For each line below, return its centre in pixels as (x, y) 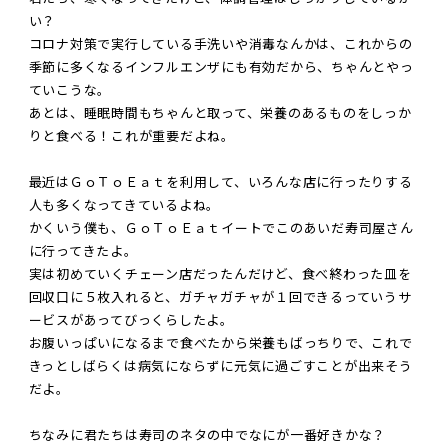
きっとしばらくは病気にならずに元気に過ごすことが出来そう (220, 366)
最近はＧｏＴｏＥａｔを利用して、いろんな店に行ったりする (220, 182)
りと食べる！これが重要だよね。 (131, 136)
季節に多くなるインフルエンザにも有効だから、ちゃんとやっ (221, 67)
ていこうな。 (70, 90)
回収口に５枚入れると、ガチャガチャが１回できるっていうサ (220, 297)
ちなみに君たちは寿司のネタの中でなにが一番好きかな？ (207, 435)
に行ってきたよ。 (83, 251)
